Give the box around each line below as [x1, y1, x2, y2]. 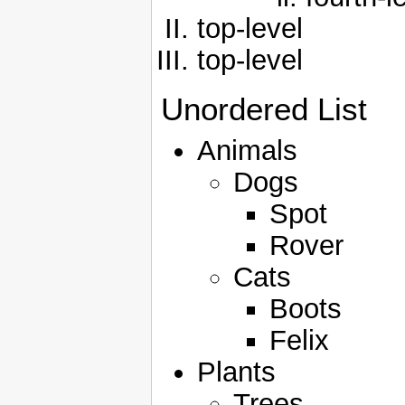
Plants [197, 356, 276, 389]
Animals [197, 135, 297, 167]
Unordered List [161, 91, 367, 127]
